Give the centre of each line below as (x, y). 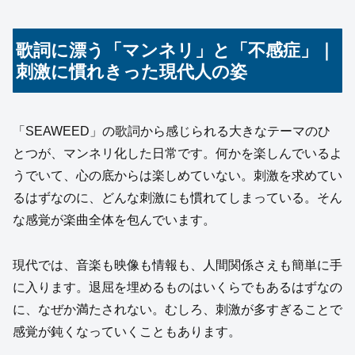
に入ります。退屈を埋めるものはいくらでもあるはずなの (177, 288)
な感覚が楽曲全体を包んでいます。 (114, 220)
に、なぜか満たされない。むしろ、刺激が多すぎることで (177, 310)
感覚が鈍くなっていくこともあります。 (127, 332)
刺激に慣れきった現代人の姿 (132, 71)
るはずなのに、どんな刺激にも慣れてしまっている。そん (177, 198)
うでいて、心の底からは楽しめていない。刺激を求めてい (177, 176)
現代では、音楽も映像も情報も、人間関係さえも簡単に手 (177, 265)
